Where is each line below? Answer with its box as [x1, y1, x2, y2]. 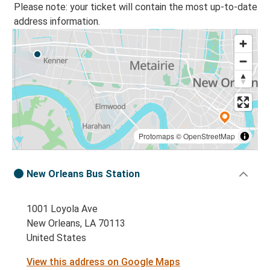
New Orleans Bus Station [27, 168, 140, 180]
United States [27, 232, 86, 244]
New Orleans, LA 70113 [27, 218, 125, 230]
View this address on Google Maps [27, 256, 180, 268]
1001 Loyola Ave [27, 203, 98, 215]
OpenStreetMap [183, 131, 235, 142]
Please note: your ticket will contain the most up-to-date [14, 1, 257, 13]
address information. [14, 16, 100, 28]
